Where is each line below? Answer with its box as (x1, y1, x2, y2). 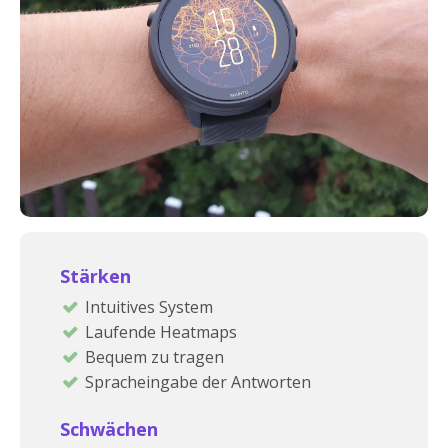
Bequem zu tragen (85, 346, 224, 368)
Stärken (60, 264, 131, 288)
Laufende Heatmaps (85, 321, 237, 343)
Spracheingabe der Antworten (85, 371, 311, 393)
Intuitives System (85, 296, 213, 318)
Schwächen (60, 417, 158, 441)
